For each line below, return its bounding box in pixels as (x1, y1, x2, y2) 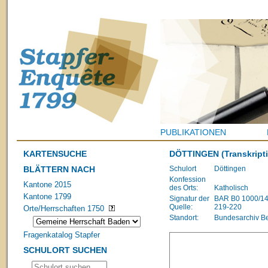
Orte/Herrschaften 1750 (23, 203, 105, 213)
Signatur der (169, 194, 209, 203)
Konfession (169, 175, 206, 184)
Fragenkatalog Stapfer (23, 230, 100, 240)
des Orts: (169, 183, 198, 192)
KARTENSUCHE (23, 149, 87, 159)
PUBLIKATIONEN (160, 127, 226, 137)
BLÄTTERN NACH (23, 164, 96, 174)
